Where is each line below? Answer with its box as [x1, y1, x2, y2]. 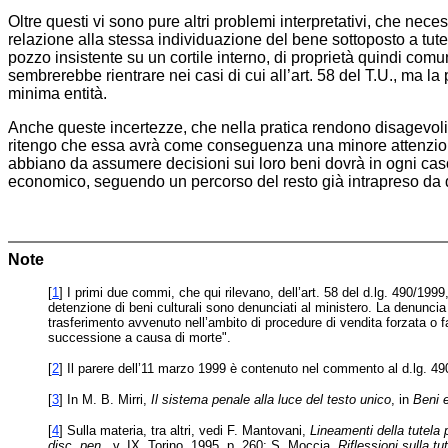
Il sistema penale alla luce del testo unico [151, 392, 391, 407]
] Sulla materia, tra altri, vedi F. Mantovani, [59, 423, 310, 438]
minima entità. [8, 85, 107, 102]
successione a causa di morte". [48, 330, 231, 345]
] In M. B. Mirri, [59, 392, 151, 407]
